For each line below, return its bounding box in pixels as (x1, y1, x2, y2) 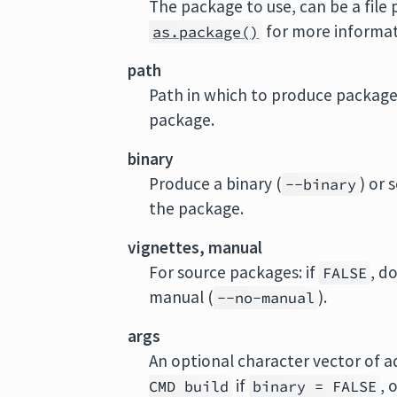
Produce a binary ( (149, 173, 283, 194)
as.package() (152, 22, 260, 42)
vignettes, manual (128, 237, 263, 258)
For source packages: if (149, 261, 320, 283)
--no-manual (217, 288, 315, 307)
